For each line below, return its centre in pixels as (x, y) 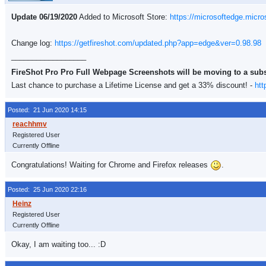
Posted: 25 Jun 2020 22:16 (47, 189)
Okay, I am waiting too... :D (58, 244)
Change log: (33, 43)
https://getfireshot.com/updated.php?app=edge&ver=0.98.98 (158, 43)
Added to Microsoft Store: (123, 17)
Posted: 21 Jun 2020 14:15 (47, 110)
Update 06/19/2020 (44, 17)
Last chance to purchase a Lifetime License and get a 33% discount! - (133, 85)
